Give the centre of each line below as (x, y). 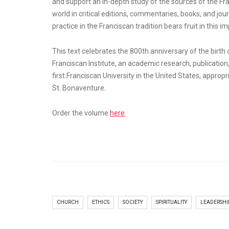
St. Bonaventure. (79, 88)
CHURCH (68, 202)
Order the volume (81, 113)
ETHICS (101, 202)
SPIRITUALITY (171, 202)
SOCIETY (133, 202)
